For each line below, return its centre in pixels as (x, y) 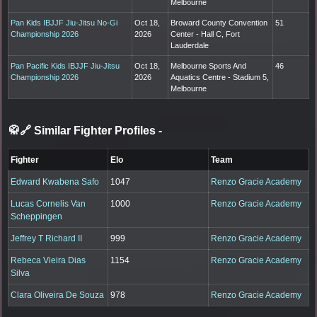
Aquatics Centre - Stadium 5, (220, 77)
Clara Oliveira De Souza (58, 295)
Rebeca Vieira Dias (48, 260)
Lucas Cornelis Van (48, 203)
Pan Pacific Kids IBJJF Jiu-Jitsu (65, 65)
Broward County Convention (219, 22)
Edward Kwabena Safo (55, 181)
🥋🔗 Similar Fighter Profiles (83, 130)
